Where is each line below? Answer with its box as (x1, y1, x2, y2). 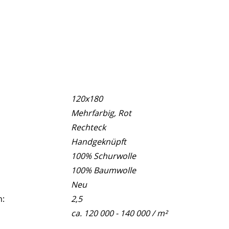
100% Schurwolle (71, 150, 136, 162)
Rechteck (71, 121, 106, 133)
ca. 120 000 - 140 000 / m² (71, 207, 168, 219)
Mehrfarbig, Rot (71, 107, 132, 119)
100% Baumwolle (71, 164, 136, 176)
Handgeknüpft (71, 135, 127, 147)
